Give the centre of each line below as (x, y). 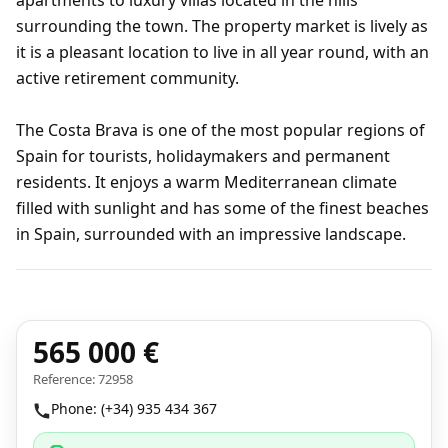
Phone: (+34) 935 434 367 (134, 408)
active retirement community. (127, 78)
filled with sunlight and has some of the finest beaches (222, 208)
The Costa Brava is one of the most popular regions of (220, 130)
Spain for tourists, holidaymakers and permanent (203, 156)
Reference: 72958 (83, 379)
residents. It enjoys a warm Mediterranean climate (206, 182)
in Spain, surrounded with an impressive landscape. (211, 234)
